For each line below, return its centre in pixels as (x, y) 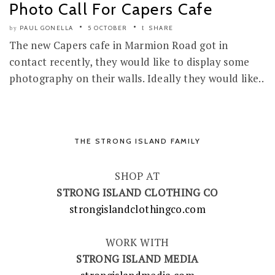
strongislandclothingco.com (137, 209)
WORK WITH (137, 242)
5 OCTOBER (108, 28)
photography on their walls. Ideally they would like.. (137, 79)
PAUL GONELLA (46, 28)
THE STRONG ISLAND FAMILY (137, 141)
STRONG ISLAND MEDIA (137, 259)
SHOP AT (137, 176)
